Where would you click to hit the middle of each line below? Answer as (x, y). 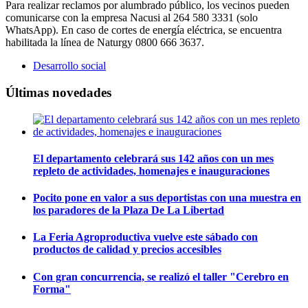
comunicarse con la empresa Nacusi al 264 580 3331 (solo (132, 18)
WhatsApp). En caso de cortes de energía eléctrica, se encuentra (144, 30)
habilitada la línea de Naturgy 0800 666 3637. (105, 43)
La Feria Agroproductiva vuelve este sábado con (145, 237)
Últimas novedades (58, 92)
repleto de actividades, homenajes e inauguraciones (151, 170)
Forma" (52, 289)
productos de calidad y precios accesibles (127, 250)
